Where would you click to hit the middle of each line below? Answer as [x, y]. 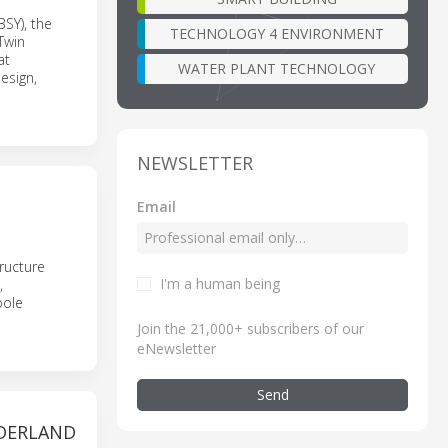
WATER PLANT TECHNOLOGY [276, 68]
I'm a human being [220, 283]
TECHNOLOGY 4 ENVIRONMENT [276, 33]
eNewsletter [176, 348]
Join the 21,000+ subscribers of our [250, 328]
